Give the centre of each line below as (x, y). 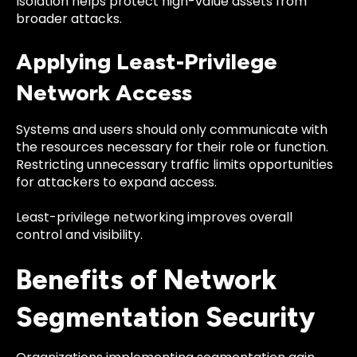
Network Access (104, 92)
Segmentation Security (165, 318)
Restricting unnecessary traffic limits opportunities (175, 164)
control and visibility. (79, 235)
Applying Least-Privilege (147, 61)
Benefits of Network (147, 280)
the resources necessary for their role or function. (172, 147)
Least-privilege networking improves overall (154, 218)
